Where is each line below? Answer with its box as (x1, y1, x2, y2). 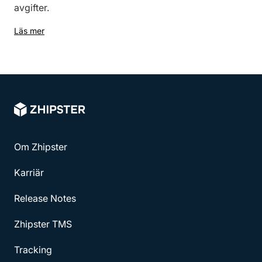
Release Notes (14, 192, 76, 204)
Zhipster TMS (14, 218, 72, 230)
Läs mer (14, 26, 44, 36)
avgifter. (14, 2, 49, 13)
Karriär (14, 166, 44, 178)
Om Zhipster (14, 140, 67, 153)
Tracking (14, 243, 52, 256)
